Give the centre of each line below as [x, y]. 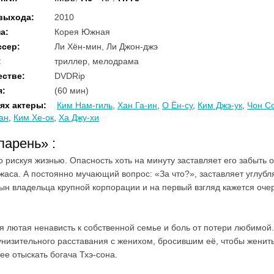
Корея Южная [82, 32]
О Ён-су [177, 105]
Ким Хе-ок [34, 117]
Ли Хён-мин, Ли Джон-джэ [106, 46]
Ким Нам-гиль [85, 105]
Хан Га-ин [137, 105]
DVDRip [70, 76]
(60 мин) [72, 91]
